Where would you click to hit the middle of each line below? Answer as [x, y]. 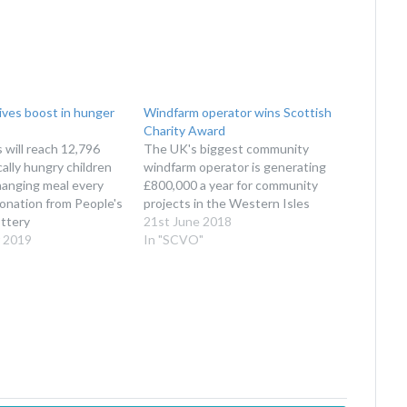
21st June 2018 [188, 221]
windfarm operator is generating [235, 166]
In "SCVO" [174, 239]
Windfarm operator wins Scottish [238, 112]
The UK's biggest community [227, 148]
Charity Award [185, 130]
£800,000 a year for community [231, 184]
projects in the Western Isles [227, 203]
